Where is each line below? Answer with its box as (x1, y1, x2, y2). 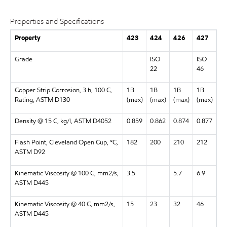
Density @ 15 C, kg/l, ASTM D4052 (14, 116, 111, 126)
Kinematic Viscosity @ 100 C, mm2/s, (14, 168, 119, 178)
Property (14, 33, 41, 43)
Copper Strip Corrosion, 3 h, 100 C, (14, 85, 112, 95)
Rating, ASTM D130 (14, 95, 70, 104)
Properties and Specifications (10, 16, 104, 27)
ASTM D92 (14, 147, 45, 157)
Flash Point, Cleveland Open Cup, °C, (14, 137, 118, 147)
